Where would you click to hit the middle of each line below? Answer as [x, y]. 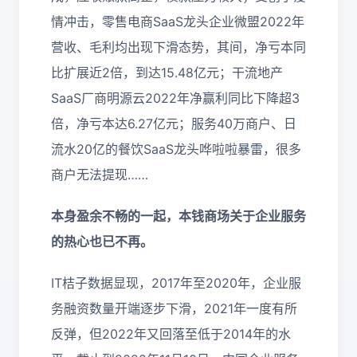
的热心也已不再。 [102, 241]
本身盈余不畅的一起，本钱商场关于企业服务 [178, 216]
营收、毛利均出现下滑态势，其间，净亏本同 [178, 47]
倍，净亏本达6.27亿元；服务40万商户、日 [174, 124]
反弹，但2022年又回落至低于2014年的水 [171, 334]
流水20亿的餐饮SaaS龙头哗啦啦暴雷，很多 [176, 149]
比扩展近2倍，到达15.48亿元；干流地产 [167, 73]
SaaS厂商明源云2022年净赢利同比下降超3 [175, 98]
